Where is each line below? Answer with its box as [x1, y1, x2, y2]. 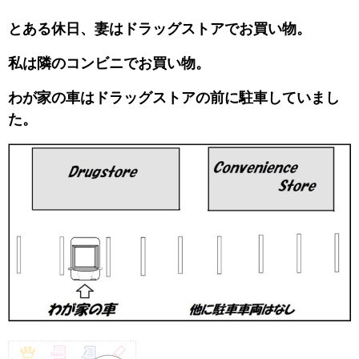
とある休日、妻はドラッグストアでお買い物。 [8, 21, 311, 37]
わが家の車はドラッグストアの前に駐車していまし [8, 90, 340, 106]
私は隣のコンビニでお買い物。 [8, 55, 210, 71]
